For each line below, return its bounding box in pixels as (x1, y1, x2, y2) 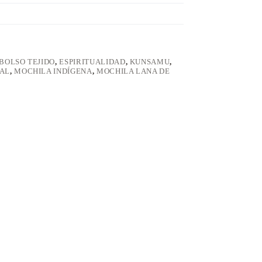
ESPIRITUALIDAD (59, 57, 126, 66)
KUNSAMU (129, 57, 170, 66)
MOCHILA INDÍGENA (14, 67, 92, 75)
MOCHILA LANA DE (96, 67, 170, 75)
